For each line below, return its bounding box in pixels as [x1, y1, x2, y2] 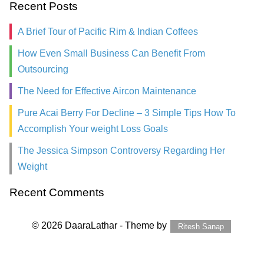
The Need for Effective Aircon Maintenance [18, 86, 196, 97]
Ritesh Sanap [177, 222, 224, 231]
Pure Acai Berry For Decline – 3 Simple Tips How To [18, 108, 236, 118]
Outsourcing [18, 64, 68, 75]
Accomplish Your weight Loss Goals [18, 124, 168, 134]
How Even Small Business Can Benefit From [18, 48, 205, 59]
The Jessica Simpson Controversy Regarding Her [18, 146, 225, 156]
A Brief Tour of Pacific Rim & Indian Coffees [18, 27, 198, 37]
